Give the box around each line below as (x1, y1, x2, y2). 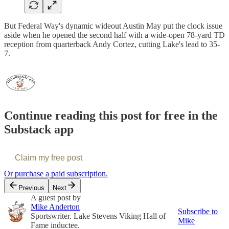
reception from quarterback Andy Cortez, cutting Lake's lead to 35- (4, 39, 220, 49)
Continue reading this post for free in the (4, 109, 218, 123)
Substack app (4, 123, 74, 136)
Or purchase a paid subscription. (4, 169, 108, 178)
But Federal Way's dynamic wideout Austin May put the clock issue (4, 21, 222, 30)
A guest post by (31, 193, 81, 202)
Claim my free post (15, 153, 82, 163)
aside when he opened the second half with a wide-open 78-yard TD (4, 30, 225, 39)
